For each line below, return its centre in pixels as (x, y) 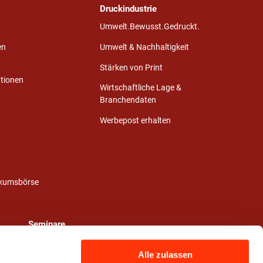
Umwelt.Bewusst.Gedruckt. (150, 26)
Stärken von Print (131, 68)
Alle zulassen (165, 255)
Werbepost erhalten (136, 121)
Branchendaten (128, 100)
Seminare (46, 224)
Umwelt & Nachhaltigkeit (145, 47)
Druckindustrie (129, 9)
